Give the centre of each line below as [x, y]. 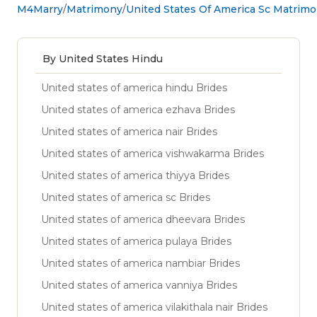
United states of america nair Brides [129, 131]
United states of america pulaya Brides [136, 241]
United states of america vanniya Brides [139, 285]
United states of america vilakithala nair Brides [154, 307]
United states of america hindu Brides [134, 87]
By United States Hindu [103, 58]
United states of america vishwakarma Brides [152, 153]
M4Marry [40, 9]
